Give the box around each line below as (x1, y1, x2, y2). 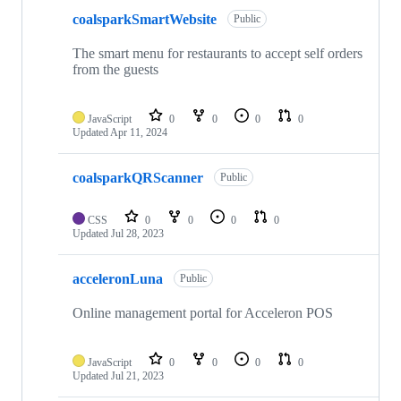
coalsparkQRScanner (73, 169, 203, 185)
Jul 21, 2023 (111, 370, 164, 383)
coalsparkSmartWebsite (73, 11, 217, 27)
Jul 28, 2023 (111, 227, 164, 241)
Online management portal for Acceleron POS (73, 305, 333, 321)
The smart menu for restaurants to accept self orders (73, 46, 363, 62)
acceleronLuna (73, 270, 163, 286)
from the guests (73, 62, 158, 78)
